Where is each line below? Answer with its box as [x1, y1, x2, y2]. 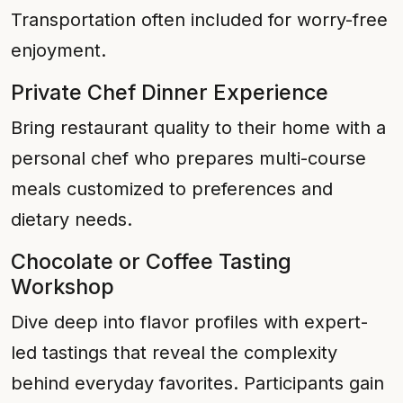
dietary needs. [11, 209, 132, 230]
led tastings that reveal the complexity [11, 342, 337, 363]
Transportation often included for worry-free [11, 9, 388, 31]
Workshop [11, 273, 114, 300]
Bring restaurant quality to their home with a [11, 117, 386, 139]
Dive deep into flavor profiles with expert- [11, 311, 368, 333]
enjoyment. [11, 40, 106, 61]
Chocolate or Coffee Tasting [11, 248, 291, 274]
